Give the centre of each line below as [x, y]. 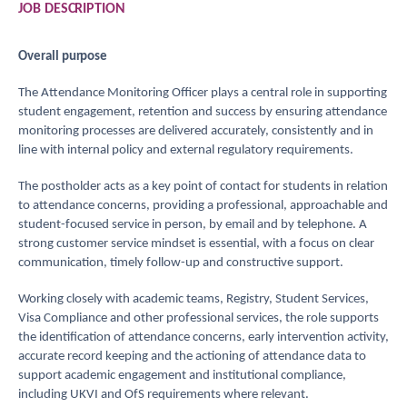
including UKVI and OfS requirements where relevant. [164, 395]
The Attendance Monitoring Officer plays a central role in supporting [203, 93]
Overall [39, 57]
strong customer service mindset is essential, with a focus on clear [196, 244]
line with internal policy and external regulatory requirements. [186, 150]
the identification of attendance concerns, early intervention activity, [203, 338]
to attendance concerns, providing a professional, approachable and [203, 206]
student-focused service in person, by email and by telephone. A [193, 225]
